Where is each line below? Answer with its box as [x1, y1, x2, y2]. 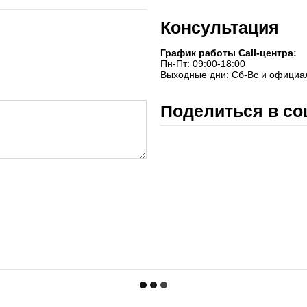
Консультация [160, 18, 279, 38]
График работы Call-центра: [160, 47, 297, 59]
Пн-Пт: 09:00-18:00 [160, 58, 245, 70]
